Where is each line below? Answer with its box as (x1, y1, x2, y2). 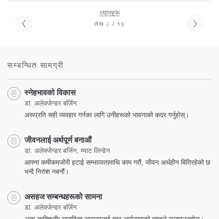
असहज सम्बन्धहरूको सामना (24, 193, 102, 201)
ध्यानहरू (99, 9, 120, 17)
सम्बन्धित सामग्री (7, 61, 65, 70)
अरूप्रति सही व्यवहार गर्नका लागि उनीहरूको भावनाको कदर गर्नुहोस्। (24, 111, 189, 119)
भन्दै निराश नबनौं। (24, 168, 69, 176)
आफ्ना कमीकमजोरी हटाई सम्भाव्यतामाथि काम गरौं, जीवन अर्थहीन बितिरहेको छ (24, 158, 210, 167)
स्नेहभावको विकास (24, 88, 76, 97)
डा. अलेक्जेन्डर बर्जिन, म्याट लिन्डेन (24, 147, 110, 155)
